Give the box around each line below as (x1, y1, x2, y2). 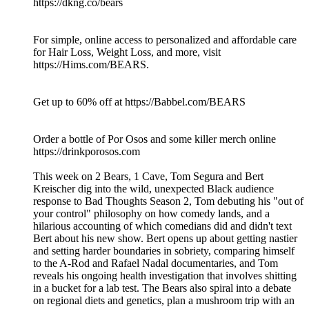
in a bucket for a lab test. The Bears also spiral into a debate (33, 282, 291, 295)
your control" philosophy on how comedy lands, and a (33, 208, 270, 220)
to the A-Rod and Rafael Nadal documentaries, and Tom (33, 257, 278, 270)
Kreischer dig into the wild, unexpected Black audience (33, 183, 274, 195)
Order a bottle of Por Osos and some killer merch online (33, 133, 276, 146)
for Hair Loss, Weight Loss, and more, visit (33, 46, 221, 59)
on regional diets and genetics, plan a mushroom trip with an (33, 295, 295, 307)
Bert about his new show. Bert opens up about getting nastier (33, 232, 297, 245)
